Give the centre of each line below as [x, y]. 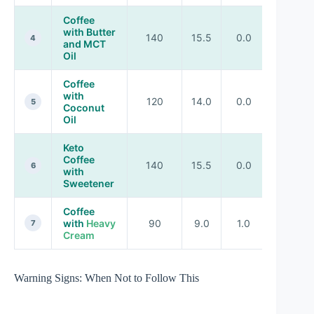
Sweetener [89, 183]
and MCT [84, 43]
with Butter [89, 32]
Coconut [84, 107]
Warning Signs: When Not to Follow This [107, 278]
